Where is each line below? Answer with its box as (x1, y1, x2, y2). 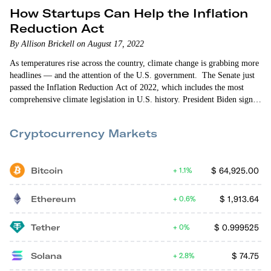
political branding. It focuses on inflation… (10, 119, 158, 128)
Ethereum (31, 193, 76, 204)
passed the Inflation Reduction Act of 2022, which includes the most (10, 83, 244, 92)
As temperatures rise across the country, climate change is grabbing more (10, 59, 259, 68)
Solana (31, 250, 62, 261)
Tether (31, 221, 60, 233)
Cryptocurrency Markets (10, 126, 157, 140)
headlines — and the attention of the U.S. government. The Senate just (10, 71, 255, 80)
